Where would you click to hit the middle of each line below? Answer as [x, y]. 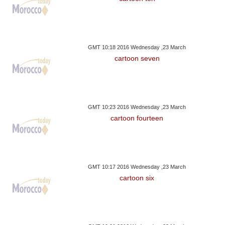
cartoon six [137, 178]
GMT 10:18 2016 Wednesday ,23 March [137, 47]
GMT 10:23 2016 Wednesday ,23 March [137, 107]
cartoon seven [137, 59]
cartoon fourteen [137, 118]
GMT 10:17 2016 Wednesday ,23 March [137, 167]
